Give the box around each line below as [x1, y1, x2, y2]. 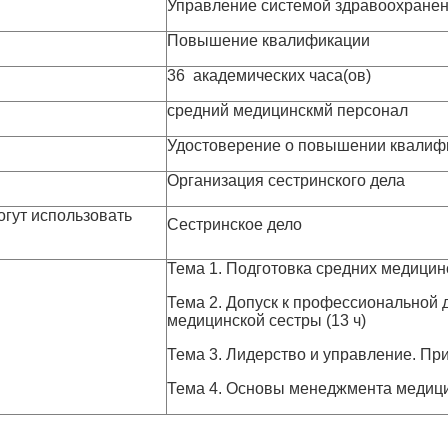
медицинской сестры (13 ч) [167, 312, 366, 329]
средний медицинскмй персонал [167, 102, 408, 119]
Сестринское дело [167, 216, 302, 233]
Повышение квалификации [167, 32, 370, 49]
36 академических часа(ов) [167, 67, 371, 84]
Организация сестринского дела [167, 172, 405, 189]
